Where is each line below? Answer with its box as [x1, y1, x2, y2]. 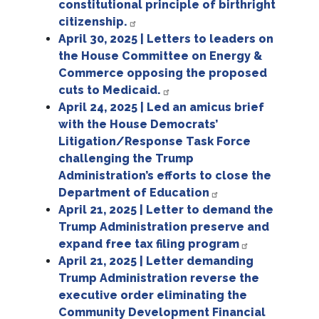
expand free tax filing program [58, 237, 240, 251]
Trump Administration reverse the [58, 271, 260, 286]
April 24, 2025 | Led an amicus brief [58, 100, 265, 115]
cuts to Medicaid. [58, 83, 162, 98]
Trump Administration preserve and [58, 220, 270, 234]
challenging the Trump [58, 152, 194, 166]
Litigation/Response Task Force [58, 135, 251, 149]
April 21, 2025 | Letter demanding [58, 254, 254, 268]
